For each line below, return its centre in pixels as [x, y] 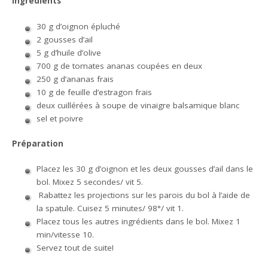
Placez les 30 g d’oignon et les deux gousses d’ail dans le [144, 169]
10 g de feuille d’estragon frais [94, 92]
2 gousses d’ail [64, 39]
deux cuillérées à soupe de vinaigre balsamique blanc [138, 105]
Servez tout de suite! [75, 248]
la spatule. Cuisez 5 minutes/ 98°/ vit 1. [110, 208]
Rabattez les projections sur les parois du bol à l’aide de [143, 195]
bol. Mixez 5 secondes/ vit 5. [89, 182]
